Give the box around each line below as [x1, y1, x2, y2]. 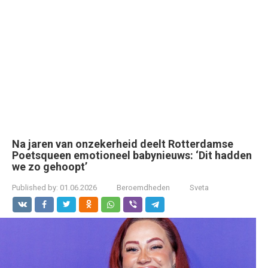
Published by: [12, 183, 58, 192]
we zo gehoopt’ [12, 160, 87, 173]
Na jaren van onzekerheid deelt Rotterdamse [12, 138, 233, 150]
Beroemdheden [117, 183, 170, 192]
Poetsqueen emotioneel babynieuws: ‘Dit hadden [12, 149, 252, 162]
